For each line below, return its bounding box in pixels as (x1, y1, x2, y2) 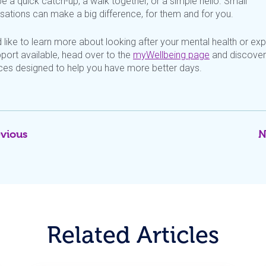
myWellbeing (133, 49, 186, 61)
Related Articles (47, 220, 219, 249)
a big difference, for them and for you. (77, 8, 236, 20)
